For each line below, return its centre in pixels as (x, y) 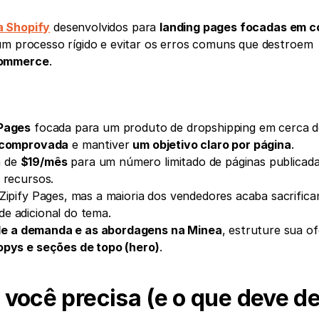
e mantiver (101, 145)
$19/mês (44, 162)
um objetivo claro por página (212, 145)
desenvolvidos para (105, 27)
